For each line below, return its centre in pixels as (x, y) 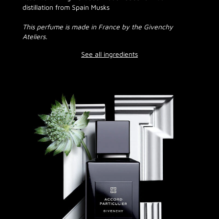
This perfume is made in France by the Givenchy (98, 27)
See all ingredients (109, 54)
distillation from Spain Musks (66, 7)
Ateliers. (35, 37)
